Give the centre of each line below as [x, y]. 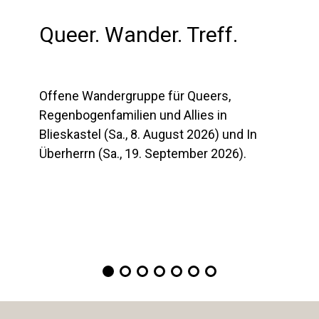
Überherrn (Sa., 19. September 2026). [143, 153]
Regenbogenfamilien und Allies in [133, 115]
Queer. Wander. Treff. [138, 34]
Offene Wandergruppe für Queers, [135, 95]
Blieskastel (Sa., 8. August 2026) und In [148, 134]
